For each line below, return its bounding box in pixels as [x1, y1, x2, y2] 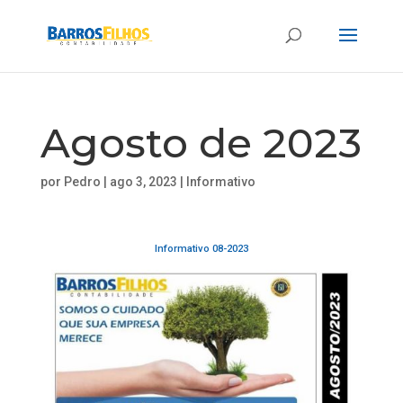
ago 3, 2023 [109, 175, 177, 189]
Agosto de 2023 [40, 118, 362, 167]
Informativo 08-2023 [154, 243, 248, 255]
